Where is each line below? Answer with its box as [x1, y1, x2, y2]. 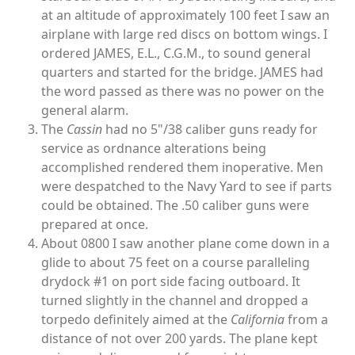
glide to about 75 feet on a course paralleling [41, 254, 310, 272]
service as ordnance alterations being [41, 139, 266, 158]
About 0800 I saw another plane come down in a [41, 235, 330, 253]
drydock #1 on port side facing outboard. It [41, 273, 300, 291]
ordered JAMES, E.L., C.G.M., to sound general [41, 44, 311, 63]
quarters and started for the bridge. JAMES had [41, 63, 323, 82]
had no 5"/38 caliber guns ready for [102, 120, 318, 139]
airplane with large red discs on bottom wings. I [41, 25, 327, 44]
